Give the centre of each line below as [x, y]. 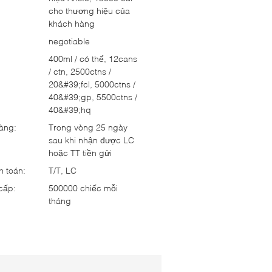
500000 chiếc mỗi [83, 188]
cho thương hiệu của [89, 11]
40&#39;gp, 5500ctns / [93, 97]
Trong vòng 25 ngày [88, 127]
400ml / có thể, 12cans [93, 59]
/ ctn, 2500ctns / [80, 71]
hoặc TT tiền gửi [80, 153]
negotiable [69, 41]
